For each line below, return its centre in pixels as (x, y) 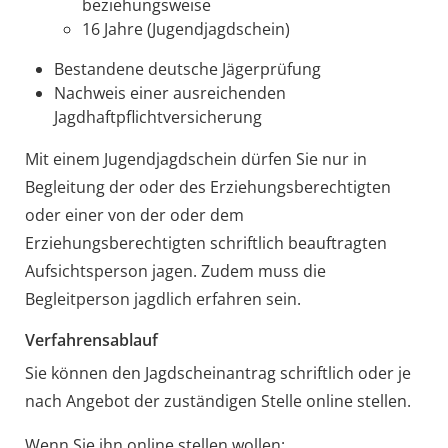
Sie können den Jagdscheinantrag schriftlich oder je (217, 372)
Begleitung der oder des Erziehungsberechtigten (207, 186)
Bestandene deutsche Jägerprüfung (187, 68)
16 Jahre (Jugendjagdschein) (186, 28)
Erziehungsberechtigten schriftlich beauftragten (205, 242)
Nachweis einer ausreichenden (169, 92)
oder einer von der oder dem (134, 214)
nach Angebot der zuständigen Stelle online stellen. (217, 400)
